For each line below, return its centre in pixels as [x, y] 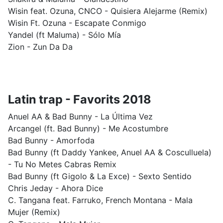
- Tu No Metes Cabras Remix [62, 164]
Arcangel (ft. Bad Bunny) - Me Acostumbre [88, 128]
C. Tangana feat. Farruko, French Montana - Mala [100, 200]
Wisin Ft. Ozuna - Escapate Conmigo [77, 23]
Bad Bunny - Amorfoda [51, 140]
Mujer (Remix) [34, 212]
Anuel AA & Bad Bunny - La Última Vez [80, 116]
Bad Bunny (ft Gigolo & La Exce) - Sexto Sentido [100, 176]
